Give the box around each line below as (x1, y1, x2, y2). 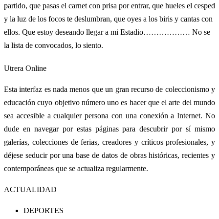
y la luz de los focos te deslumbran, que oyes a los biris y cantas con (4, 14, 213, 23)
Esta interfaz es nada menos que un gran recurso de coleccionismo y (4, 85, 215, 93)
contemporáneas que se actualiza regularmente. (4, 164, 148, 173)
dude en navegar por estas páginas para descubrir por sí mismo (4, 124, 215, 133)
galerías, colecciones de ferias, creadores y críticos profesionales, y (4, 137, 215, 146)
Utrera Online (4, 64, 46, 72)
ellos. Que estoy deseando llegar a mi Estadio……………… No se (4, 27, 210, 36)
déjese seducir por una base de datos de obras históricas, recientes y (4, 151, 215, 159)
